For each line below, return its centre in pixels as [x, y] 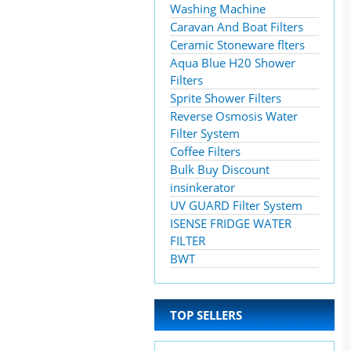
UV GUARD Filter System [236, 205]
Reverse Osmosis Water [234, 116]
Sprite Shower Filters [226, 98]
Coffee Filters [205, 151]
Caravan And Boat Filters [237, 27]
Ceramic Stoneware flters [237, 45]
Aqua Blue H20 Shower [233, 63]
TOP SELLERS [206, 315]
